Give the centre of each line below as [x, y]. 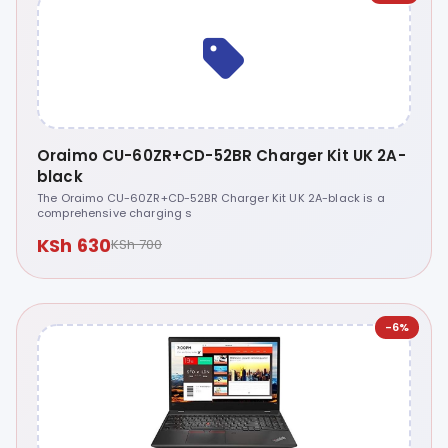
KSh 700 [136, 245]
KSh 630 [74, 245]
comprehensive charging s [115, 212]
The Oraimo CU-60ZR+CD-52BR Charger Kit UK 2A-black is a [211, 197]
